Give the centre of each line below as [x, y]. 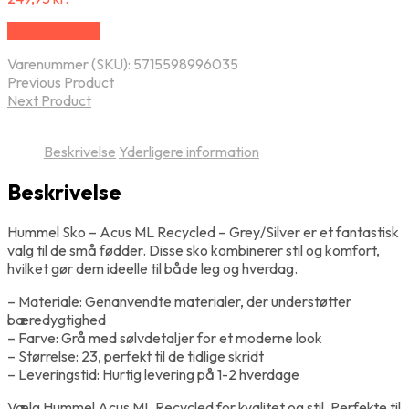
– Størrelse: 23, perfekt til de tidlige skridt [136, 356]
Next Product [49, 101]
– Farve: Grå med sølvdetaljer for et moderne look [165, 337]
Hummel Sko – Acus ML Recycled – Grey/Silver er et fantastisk [203, 231]
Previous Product [61, 83]
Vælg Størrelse [54, 31]
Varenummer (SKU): [70, 64]
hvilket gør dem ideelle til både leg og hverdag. [152, 268]
